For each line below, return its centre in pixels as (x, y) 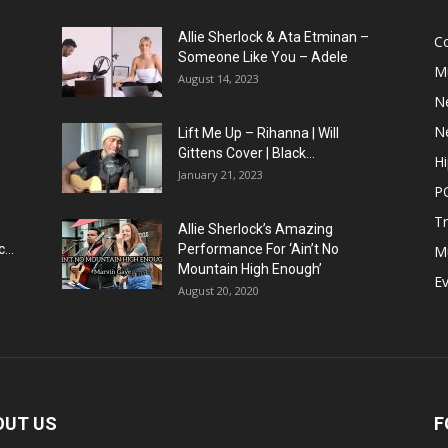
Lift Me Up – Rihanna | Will (258, 132)
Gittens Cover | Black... (246, 152)
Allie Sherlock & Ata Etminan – (273, 36)
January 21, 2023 (220, 174)
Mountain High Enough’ (250, 268)
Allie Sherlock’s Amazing (255, 228)
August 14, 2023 (218, 78)
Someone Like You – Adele (263, 56)
